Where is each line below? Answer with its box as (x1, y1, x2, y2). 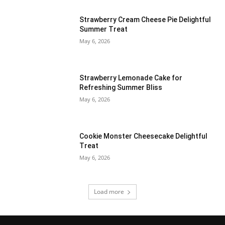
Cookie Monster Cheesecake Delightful (79, 132, 208, 140)
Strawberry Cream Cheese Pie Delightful (79, 16, 211, 24)
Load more (94, 187, 124, 196)
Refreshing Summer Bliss (79, 83, 163, 91)
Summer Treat (79, 25, 128, 34)
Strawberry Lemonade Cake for (79, 73, 183, 82)
